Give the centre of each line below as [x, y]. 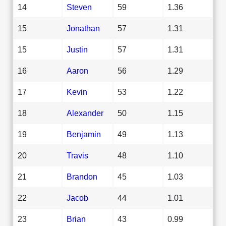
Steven [79, 7]
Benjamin [84, 134]
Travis [77, 155]
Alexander [85, 113]
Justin [77, 49]
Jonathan [83, 28]
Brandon [82, 176]
